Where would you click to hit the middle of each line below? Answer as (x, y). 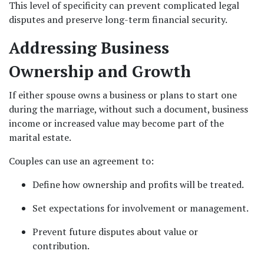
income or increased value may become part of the (116, 123)
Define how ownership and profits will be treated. (138, 184)
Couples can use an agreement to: (81, 161)
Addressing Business (89, 48)
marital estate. (40, 137)
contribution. (61, 246)
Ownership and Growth (100, 71)
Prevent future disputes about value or (115, 232)
